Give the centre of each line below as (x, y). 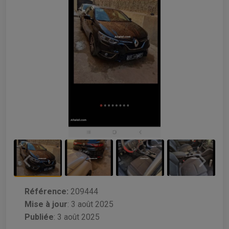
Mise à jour (46, 204)
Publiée (39, 217)
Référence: (47, 191)
